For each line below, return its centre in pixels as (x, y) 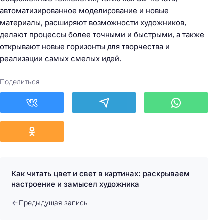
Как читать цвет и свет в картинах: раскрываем (100, 174)
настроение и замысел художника (75, 184)
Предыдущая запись (53, 203)
